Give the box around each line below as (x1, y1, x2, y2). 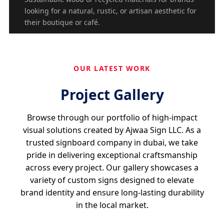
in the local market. (75, 199, 148, 210)
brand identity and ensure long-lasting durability (20, 186, 204, 198)
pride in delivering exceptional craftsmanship (26, 149, 197, 160)
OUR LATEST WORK (73, 63, 150, 73)
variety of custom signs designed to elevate (30, 174, 194, 185)
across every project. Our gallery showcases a (25, 161, 198, 173)
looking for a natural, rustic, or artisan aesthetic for (24, 6, 196, 16)
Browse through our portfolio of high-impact (26, 111, 197, 123)
